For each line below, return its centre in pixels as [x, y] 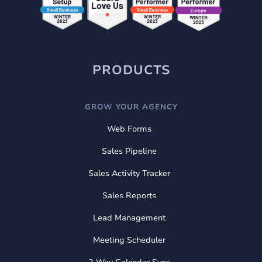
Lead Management [129, 218]
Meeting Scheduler [129, 240]
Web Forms [129, 129]
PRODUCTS [131, 70]
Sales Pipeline [129, 151]
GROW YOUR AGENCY [131, 107]
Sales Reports [129, 195]
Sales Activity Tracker [129, 173]
